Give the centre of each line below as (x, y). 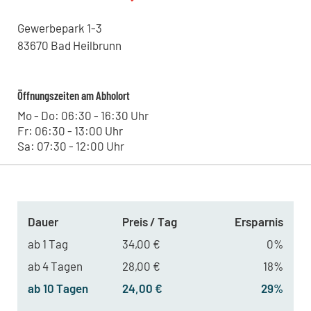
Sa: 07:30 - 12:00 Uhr (70, 146)
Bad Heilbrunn (86, 45)
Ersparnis (259, 222)
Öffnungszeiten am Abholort (73, 95)
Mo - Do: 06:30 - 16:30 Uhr (83, 116)
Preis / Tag (149, 222)
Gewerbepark (51, 28)
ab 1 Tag (48, 244)
